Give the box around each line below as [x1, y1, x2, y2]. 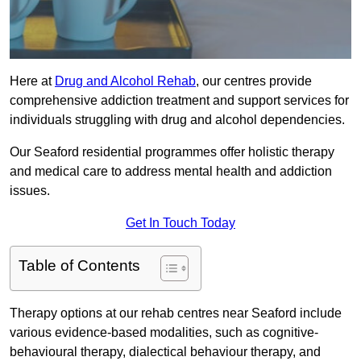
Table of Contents [19, 257, 140, 275]
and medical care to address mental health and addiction [10, 164, 332, 179]
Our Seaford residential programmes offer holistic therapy [10, 145, 334, 160]
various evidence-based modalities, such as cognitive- [10, 326, 318, 340]
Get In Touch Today [126, 216, 235, 230]
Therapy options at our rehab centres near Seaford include [10, 306, 342, 321]
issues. [10, 184, 50, 198]
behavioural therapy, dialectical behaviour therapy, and [10, 345, 321, 359]
